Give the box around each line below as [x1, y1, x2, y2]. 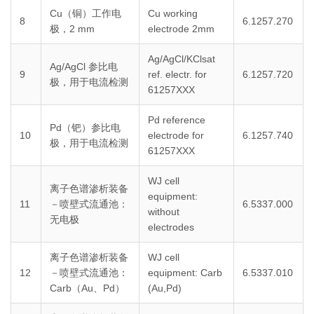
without [148, 206, 179, 218]
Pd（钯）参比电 [50, 122, 121, 134]
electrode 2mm [148, 23, 214, 35]
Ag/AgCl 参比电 [50, 61, 118, 73]
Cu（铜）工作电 [50, 8, 121, 20]
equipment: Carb [148, 267, 222, 279]
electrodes [148, 221, 194, 233]
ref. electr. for [148, 69, 207, 81]
